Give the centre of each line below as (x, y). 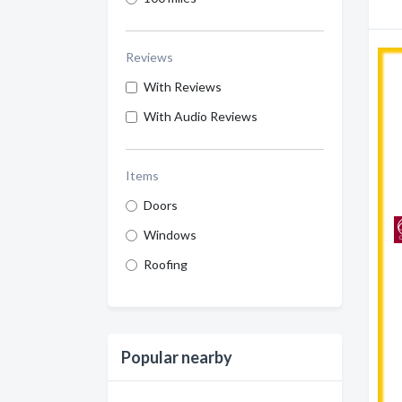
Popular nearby (177, 357)
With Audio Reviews (201, 116)
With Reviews (183, 87)
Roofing (166, 264)
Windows (170, 235)
